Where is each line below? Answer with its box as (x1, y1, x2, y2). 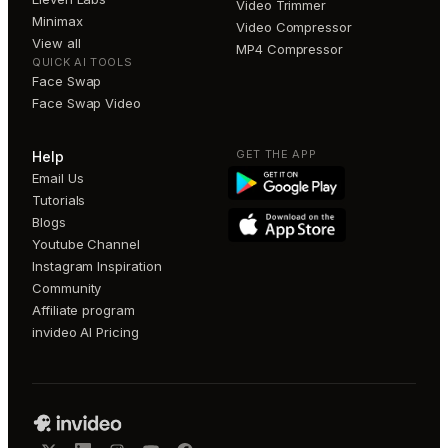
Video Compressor (236, 18, 352, 35)
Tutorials (32, 191, 86, 208)
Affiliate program (32, 301, 135, 318)
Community (32, 279, 102, 296)
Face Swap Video (32, 94, 142, 111)
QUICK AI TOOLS (32, 54, 133, 69)
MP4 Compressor (236, 40, 344, 57)
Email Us (32, 169, 84, 186)
